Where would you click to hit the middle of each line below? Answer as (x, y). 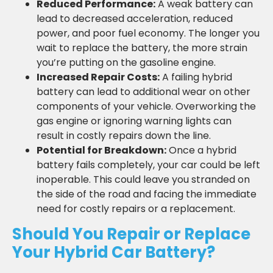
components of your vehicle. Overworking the (146, 106)
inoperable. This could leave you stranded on (143, 179)
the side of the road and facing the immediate (147, 194)
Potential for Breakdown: (101, 150)
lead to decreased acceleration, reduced (135, 18)
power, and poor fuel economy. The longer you (148, 33)
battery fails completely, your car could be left (148, 165)
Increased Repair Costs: (98, 77)
